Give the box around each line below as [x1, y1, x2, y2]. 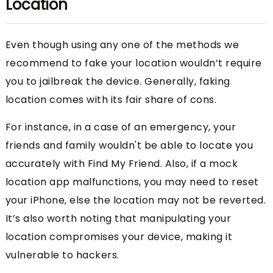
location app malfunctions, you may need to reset [5, 174, 259, 189]
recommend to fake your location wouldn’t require [5, 55, 262, 70]
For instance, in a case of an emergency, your [5, 119, 236, 134]
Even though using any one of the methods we [5, 37, 239, 52]
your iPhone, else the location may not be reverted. [5, 193, 266, 207]
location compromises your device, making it [5, 229, 233, 244]
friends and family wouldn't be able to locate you [5, 138, 253, 152]
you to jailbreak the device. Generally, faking [5, 74, 230, 88]
